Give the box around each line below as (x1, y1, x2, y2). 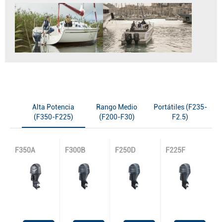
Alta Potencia (32, 103, 75, 111)
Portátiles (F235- (153, 103, 207, 111)
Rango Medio (96, 103, 138, 111)
